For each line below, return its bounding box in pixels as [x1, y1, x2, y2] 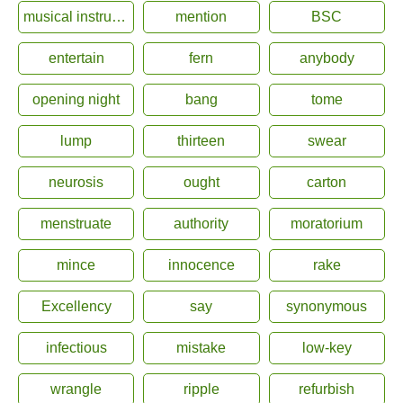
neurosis [49, 175, 104, 190]
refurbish [299, 381, 355, 397]
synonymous [286, 299, 368, 314]
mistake [176, 340, 227, 355]
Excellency [40, 299, 112, 314]
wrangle [50, 381, 103, 397]
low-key [301, 340, 352, 355]
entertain [48, 50, 104, 66]
